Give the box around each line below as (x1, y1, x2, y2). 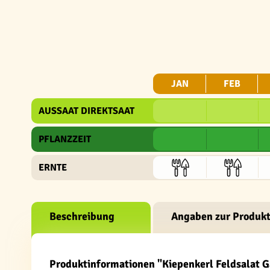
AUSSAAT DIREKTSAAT (39, 105, 134, 117)
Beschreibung (49, 210, 115, 223)
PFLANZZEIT (39, 133, 91, 145)
